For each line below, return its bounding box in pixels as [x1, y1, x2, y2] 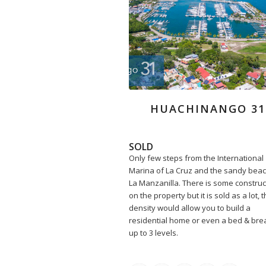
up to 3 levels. [129, 227, 178, 238]
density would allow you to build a [129, 202, 251, 213]
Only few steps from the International [129, 152, 264, 163]
